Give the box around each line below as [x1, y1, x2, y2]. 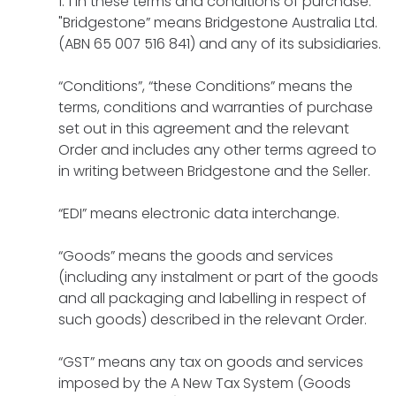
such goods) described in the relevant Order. [58, 308, 367, 330]
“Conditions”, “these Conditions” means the [58, 75, 353, 96]
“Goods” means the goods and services [58, 245, 333, 266]
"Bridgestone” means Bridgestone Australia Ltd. [58, 11, 377, 33]
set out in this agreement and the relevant [58, 118, 349, 139]
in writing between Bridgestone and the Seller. [58, 160, 370, 181]
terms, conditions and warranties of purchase [58, 96, 373, 118]
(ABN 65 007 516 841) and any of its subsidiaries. [58, 33, 381, 54]
